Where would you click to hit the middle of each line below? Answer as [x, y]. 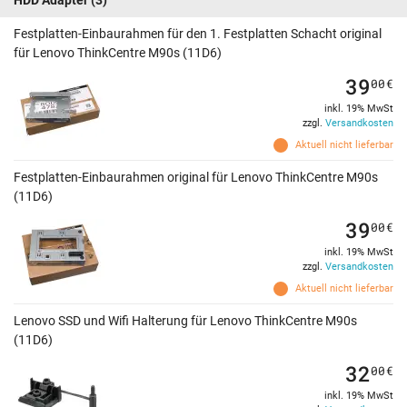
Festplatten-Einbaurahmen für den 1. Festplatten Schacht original [198, 34]
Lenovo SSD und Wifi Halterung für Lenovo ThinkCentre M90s [185, 321]
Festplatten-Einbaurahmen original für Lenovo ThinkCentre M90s [196, 178]
